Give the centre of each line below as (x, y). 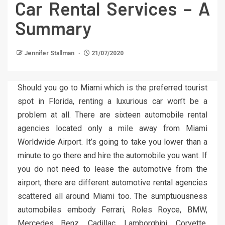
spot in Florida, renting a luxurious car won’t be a (113, 101)
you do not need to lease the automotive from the (113, 169)
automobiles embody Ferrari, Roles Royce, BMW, (113, 210)
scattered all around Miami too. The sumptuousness (113, 196)
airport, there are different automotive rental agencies (113, 183)
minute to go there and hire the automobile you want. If (113, 156)
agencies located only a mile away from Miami (113, 129)
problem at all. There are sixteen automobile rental (113, 115)
